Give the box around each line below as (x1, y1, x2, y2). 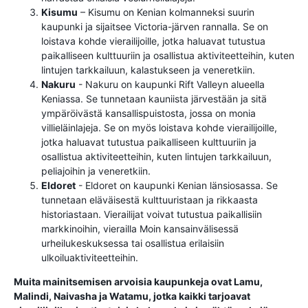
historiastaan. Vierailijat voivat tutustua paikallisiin (41, 208, 262, 220)
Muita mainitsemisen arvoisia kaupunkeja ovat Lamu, (14, 276, 263, 287)
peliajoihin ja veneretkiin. (41, 165, 151, 177)
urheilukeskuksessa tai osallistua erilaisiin (41, 237, 224, 249)
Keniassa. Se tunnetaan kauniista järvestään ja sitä (41, 93, 267, 104)
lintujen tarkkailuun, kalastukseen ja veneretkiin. (41, 64, 255, 76)
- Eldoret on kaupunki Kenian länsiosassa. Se (76, 179, 278, 191)
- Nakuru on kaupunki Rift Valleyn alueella (76, 78, 265, 90)
